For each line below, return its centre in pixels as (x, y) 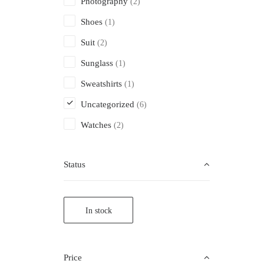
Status (75, 164)
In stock (98, 211)
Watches (96, 125)
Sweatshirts (101, 84)
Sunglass (97, 63)
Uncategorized (108, 104)
